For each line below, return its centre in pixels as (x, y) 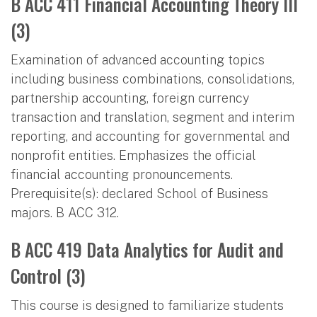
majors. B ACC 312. (65, 212)
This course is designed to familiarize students (147, 305)
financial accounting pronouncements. (122, 174)
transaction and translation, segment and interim (152, 117)
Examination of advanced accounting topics (138, 59)
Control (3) (48, 275)
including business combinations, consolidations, (152, 79)
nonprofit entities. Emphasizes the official (133, 155)
